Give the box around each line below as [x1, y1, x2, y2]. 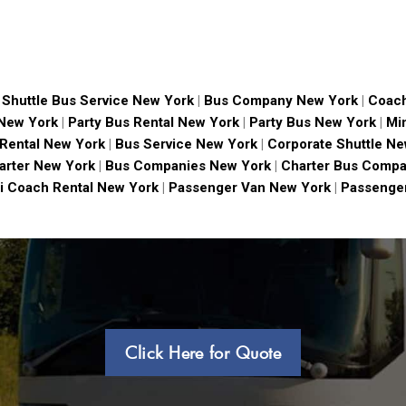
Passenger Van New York [164, 179, 331, 197]
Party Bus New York [248, 114, 376, 131]
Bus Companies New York [101, 158, 271, 175]
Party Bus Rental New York [67, 114, 239, 131]
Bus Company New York [203, 92, 362, 110]
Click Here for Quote [125, 342, 281, 364]
